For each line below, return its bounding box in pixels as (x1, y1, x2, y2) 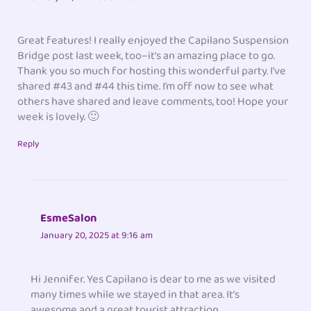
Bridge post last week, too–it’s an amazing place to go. (17, 46, 276, 65)
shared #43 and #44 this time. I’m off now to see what (17, 76, 274, 96)
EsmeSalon (40, 209, 97, 228)
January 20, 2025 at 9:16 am (40, 228, 153, 244)
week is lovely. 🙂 (17, 107, 99, 126)
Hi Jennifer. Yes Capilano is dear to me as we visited (31, 269, 276, 289)
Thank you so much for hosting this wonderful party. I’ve (17, 61, 287, 81)
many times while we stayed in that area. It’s (31, 285, 240, 304)
